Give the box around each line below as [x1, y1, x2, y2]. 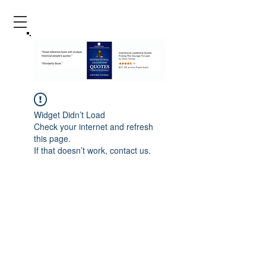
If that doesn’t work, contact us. [34, 144, 151, 156]
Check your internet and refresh [34, 121, 153, 132]
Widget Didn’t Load [34, 109, 105, 121]
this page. [34, 132, 71, 144]
